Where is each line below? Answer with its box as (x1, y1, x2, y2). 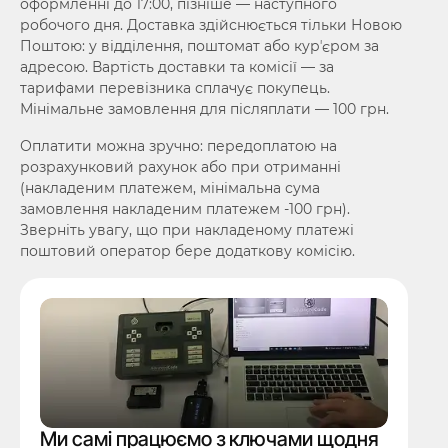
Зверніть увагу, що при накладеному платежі (20, 221, 354, 239)
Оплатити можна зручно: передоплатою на (20, 137, 337, 155)
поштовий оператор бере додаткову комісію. (20, 242, 355, 260)
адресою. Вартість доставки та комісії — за (20, 58, 334, 76)
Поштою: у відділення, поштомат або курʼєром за (20, 37, 379, 55)
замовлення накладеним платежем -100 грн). (20, 200, 350, 218)
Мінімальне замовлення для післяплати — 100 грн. (20, 100, 389, 118)
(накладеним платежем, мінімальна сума (20, 179, 320, 197)
